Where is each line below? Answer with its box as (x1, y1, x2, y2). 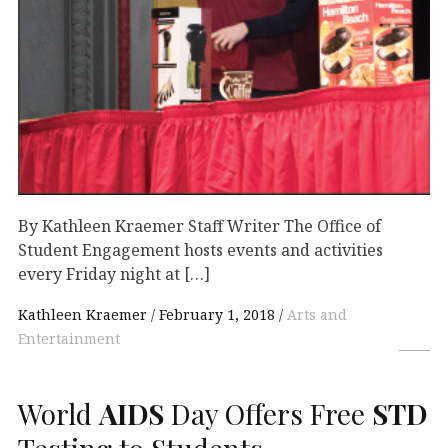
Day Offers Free (164, 394, 372, 432)
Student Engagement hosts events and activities (18, 239, 383, 262)
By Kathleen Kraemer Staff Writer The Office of (18, 215, 381, 238)
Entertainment (18, 329, 120, 349)
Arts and (287, 305, 347, 325)
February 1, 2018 (159, 305, 275, 325)
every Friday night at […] (18, 263, 210, 286)
